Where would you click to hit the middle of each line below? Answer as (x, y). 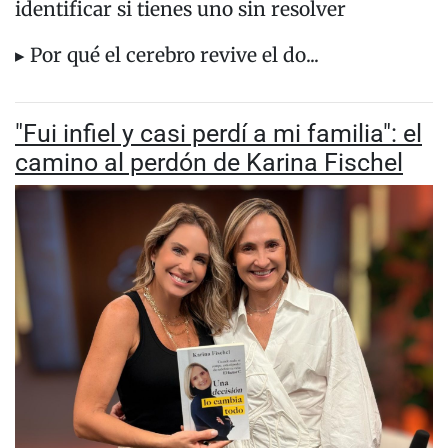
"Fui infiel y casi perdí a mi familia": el (218, 134)
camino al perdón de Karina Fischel (209, 163)
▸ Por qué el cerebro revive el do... (167, 55)
